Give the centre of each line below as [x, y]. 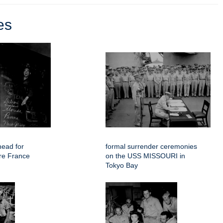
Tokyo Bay [122, 165]
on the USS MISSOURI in [145, 156]
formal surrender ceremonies [151, 146]
